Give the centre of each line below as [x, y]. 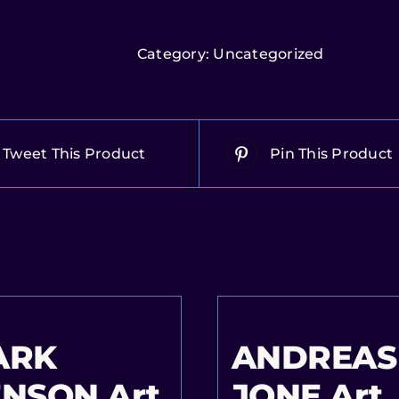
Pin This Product [332, 154]
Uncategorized [269, 54]
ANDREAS [314, 357]
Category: [175, 54]
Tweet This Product [74, 154]
